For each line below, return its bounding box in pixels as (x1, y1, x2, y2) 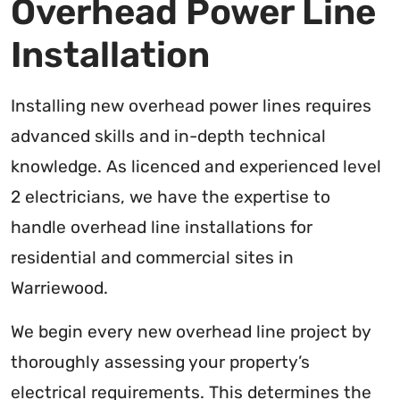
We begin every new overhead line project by (11, 321, 371, 343)
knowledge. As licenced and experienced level (11, 156, 381, 178)
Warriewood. (11, 278, 108, 299)
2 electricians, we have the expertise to (11, 187, 330, 208)
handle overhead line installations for (11, 217, 312, 238)
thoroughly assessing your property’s (11, 352, 310, 373)
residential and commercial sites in (11, 247, 294, 269)
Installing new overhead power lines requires (11, 96, 371, 117)
